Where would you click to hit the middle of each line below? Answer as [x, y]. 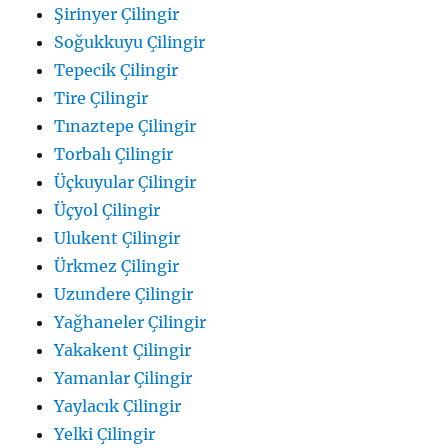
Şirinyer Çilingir [117, 13]
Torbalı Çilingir [114, 153]
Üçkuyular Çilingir [125, 181]
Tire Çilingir [101, 97]
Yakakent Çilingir [123, 349]
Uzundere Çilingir [124, 293]
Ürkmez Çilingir [117, 265]
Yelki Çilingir [105, 433]
